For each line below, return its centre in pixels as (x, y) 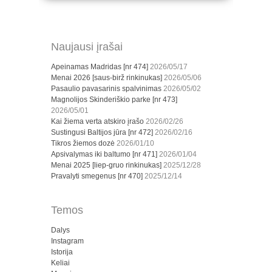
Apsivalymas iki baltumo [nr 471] (104, 155)
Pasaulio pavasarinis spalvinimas (106, 89)
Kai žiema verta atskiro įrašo (97, 122)
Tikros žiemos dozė (83, 144)
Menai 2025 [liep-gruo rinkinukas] (106, 165)
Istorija (62, 252)
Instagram (67, 241)
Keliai (60, 263)
